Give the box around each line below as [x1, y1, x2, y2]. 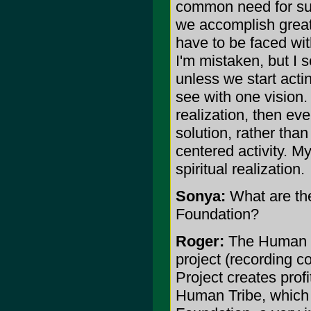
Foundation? [175, 205, 259, 223]
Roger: [175, 233, 224, 250]
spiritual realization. [175, 160, 305, 178]
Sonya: [175, 187, 226, 205]
